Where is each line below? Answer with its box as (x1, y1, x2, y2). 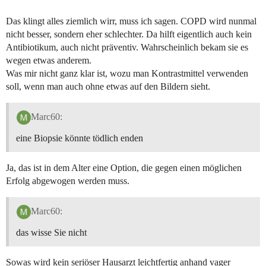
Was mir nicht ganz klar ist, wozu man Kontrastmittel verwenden (6, 68, 248, 79)
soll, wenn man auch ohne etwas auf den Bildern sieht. (6, 81, 210, 92)
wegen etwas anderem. (6, 55, 91, 66)
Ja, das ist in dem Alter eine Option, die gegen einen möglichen (6, 162, 242, 173)
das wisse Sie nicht (16, 227, 87, 237)
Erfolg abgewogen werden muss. (6, 175, 129, 186)
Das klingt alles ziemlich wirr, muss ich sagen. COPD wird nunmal (6, 16, 256, 27)
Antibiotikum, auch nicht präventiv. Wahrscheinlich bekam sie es (6, 42, 248, 53)
